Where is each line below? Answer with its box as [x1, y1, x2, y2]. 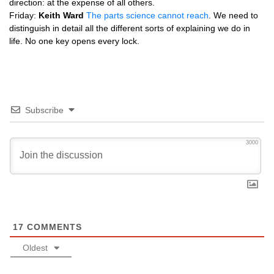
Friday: [9, 10, 39, 20]
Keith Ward [39, 10, 84, 20]
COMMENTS [24, 222, 82, 232]
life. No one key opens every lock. [9, 36, 139, 46]
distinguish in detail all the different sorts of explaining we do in [9, 23, 250, 33]
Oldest [23, 243, 48, 253]
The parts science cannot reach [86, 10, 209, 20]
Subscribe [25, 105, 64, 115]
